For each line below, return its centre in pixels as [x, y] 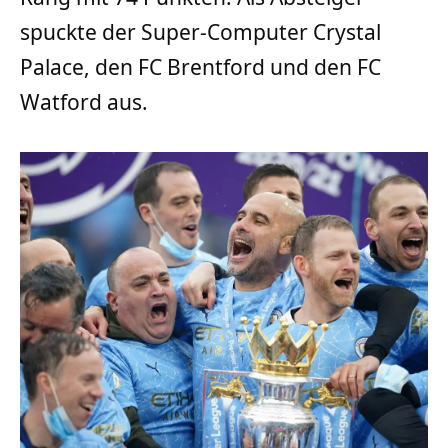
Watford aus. [84, 101]
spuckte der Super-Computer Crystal [200, 31]
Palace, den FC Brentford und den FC [200, 66]
